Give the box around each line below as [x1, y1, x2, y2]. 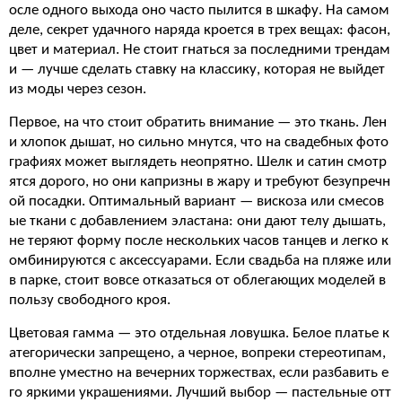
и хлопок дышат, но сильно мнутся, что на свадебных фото [9, 135, 389, 150]
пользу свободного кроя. [9, 293, 170, 308]
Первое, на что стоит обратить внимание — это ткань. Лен [9, 115, 387, 130]
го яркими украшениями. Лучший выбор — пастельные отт [9, 385, 391, 400]
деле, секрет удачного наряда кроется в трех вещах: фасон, [9, 22, 390, 38]
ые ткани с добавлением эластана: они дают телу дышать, [9, 214, 386, 229]
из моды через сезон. [9, 82, 146, 97]
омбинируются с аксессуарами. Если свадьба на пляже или [9, 253, 391, 268]
